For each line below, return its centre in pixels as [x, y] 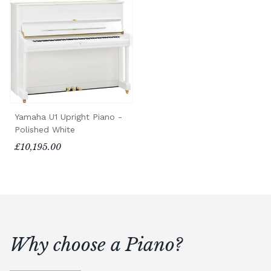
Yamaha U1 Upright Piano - [68, 116]
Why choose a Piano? [96, 244]
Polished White [45, 129]
